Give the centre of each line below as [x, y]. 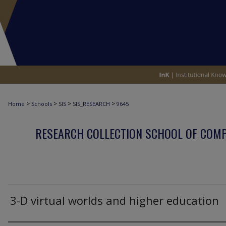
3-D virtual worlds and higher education [115, 200]
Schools [42, 104]
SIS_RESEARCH [91, 104]
